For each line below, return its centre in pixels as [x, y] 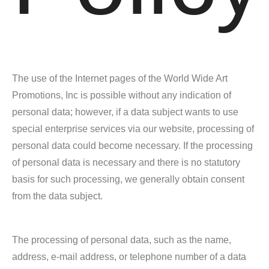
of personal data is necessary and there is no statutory [126, 162]
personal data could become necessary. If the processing [132, 146]
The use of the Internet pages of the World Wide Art [120, 78]
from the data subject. [57, 196]
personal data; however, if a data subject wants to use [125, 112]
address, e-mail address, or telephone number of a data [129, 257]
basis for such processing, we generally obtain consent [128, 179]
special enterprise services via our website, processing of [133, 129]
